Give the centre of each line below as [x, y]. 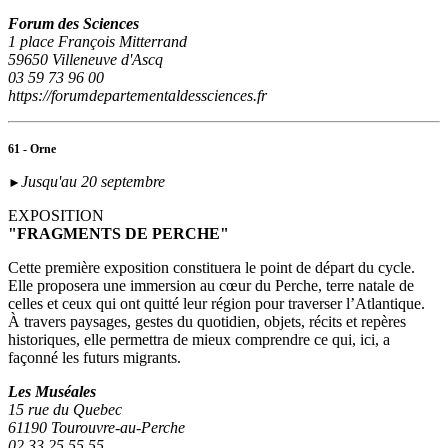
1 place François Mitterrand [97, 42]
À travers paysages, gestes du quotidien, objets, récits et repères [207, 322]
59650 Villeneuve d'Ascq [85, 60]
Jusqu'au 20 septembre [93, 182]
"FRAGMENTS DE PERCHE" [118, 234]
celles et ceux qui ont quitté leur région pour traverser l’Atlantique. [216, 304]
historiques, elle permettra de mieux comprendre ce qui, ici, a [199, 340]
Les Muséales [52, 392]
